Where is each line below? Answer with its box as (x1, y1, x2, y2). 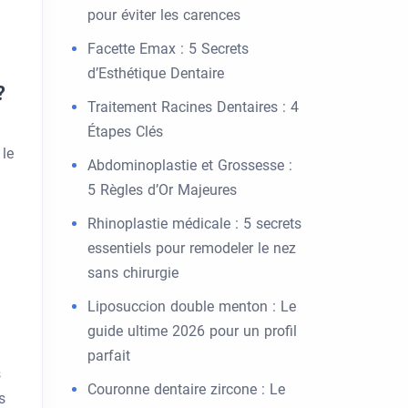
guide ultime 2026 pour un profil (87, 322, 297, 340)
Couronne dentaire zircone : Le (87, 381, 285, 398)
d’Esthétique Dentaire (87, 65, 224, 82)
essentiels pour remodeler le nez (87, 240, 296, 257)
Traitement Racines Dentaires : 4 (87, 98, 299, 116)
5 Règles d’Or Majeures (87, 181, 237, 199)
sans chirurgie (87, 264, 178, 281)
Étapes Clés (87, 123, 163, 140)
